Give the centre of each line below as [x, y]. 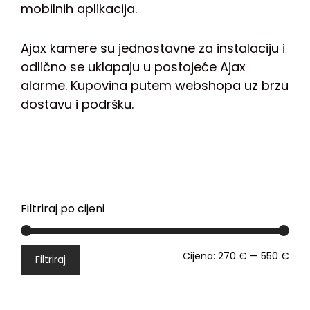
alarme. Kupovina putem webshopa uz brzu [155, 86]
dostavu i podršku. [77, 104]
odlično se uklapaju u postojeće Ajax [133, 67]
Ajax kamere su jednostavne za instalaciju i [153, 48]
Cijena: [200, 256]
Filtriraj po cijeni [63, 208]
